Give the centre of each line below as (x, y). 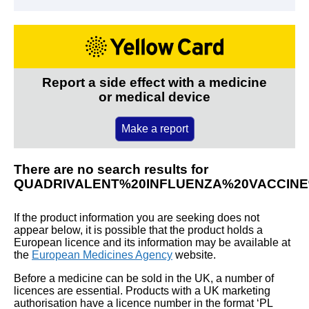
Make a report (154, 128)
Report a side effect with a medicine (154, 82)
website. (194, 255)
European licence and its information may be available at (152, 242)
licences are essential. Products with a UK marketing (142, 290)
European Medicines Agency (102, 255)
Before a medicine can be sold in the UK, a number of (144, 278)
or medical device (154, 97)
